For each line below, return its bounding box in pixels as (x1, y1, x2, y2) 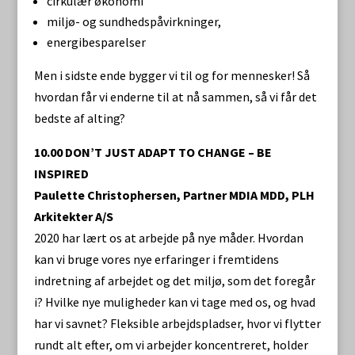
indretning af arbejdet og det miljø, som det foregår (33, 273, 315, 288)
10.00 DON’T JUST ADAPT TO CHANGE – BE (33, 144, 272, 160)
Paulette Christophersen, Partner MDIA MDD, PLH (33, 187, 315, 203)
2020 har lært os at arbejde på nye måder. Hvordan (33, 230, 303, 246)
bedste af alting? (33, 110, 125, 126)
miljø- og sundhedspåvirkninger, (46, 13, 221, 29)
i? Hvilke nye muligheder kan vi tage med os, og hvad (33, 294, 315, 310)
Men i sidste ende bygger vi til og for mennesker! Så (33, 67, 310, 83)
